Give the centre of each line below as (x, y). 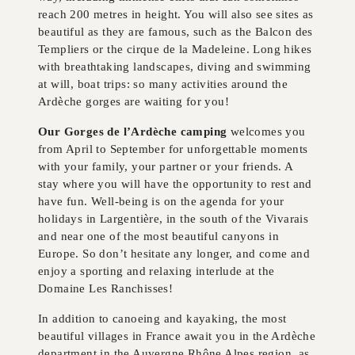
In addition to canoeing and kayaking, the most (162, 319)
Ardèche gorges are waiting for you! (134, 101)
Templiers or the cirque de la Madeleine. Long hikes (175, 49)
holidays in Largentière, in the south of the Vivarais (174, 219)
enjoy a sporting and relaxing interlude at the (157, 271)
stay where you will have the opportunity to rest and (175, 184)
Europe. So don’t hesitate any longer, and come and (174, 254)
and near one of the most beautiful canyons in (158, 236)
